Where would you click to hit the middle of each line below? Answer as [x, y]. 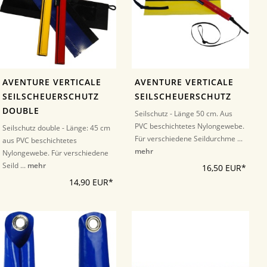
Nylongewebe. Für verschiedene [55, 153]
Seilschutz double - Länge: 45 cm [56, 128]
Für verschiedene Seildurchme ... [189, 138]
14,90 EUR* [91, 182]
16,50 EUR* [224, 168]
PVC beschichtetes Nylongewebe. [190, 126]
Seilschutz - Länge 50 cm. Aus [184, 113]
